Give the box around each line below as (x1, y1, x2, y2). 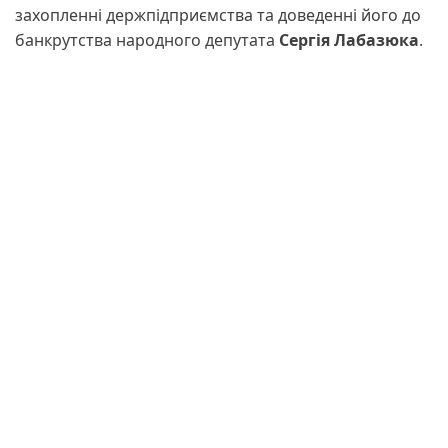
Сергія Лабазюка (279, 29, 419, 52)
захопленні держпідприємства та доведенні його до (15, 4, 421, 27)
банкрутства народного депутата (15, 29, 279, 52)
